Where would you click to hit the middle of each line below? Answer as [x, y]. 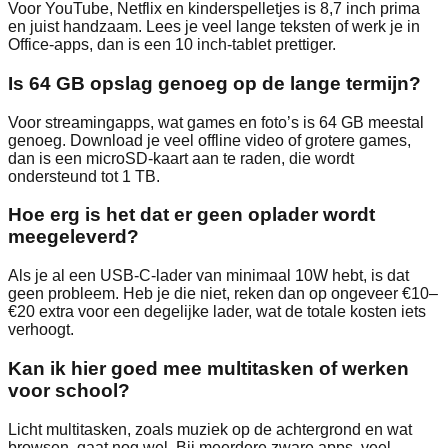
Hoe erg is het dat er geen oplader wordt [191, 215]
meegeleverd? [73, 237]
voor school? [69, 390]
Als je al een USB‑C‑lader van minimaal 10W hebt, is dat [208, 276]
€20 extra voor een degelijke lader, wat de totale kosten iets [217, 312]
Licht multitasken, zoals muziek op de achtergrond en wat [210, 429]
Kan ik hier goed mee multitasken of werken [208, 368]
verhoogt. [41, 330]
